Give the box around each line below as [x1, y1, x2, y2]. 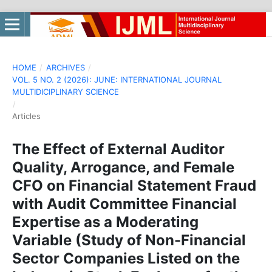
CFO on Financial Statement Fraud [12, 176, 256, 194]
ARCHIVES [46, 62, 85, 72]
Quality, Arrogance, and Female [12, 158, 234, 176]
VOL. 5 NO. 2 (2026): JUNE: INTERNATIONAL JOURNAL [12, 74, 222, 84]
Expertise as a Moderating [12, 212, 199, 231]
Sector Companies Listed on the [12, 249, 240, 267]
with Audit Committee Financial [12, 194, 237, 212]
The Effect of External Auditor [12, 140, 225, 158]
